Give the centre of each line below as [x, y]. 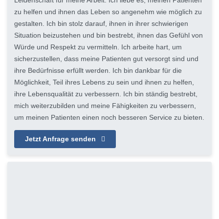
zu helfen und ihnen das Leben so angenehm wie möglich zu [108, 12]
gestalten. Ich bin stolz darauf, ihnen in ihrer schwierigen [101, 23]
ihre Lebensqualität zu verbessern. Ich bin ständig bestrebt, [106, 94]
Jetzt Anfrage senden [61, 139]
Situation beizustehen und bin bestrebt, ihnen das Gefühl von [109, 35]
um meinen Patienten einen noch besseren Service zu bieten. [109, 117]
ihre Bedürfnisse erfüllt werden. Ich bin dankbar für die [98, 70]
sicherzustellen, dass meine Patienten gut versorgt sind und [106, 59]
